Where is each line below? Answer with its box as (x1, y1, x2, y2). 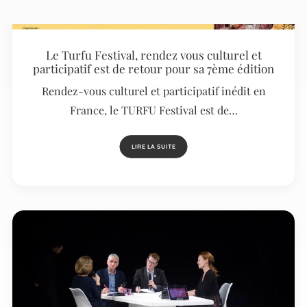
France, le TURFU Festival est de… (69, 103, 238, 118)
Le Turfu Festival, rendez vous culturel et (45, 47, 262, 63)
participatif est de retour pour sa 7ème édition (33, 61, 274, 77)
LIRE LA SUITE (131, 143, 176, 151)
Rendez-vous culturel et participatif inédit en (41, 84, 266, 99)
